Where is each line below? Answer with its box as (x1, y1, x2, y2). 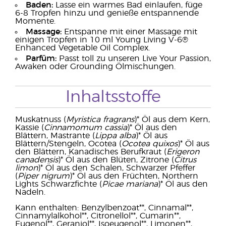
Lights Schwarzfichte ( (15, 180, 102, 188)
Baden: (26, 1, 53, 9)
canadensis (15, 156, 58, 164)
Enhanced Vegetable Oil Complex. (15, 44, 150, 52)
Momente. (15, 17, 55, 25)
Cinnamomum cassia (44, 124, 127, 132)
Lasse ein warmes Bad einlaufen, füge (53, 1, 202, 9)
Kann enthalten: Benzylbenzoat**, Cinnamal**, (15, 204, 193, 212)
